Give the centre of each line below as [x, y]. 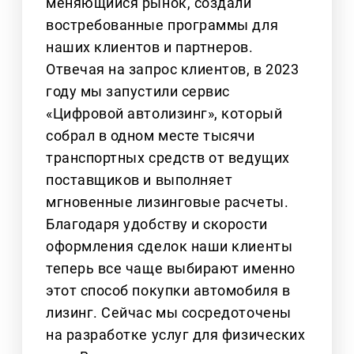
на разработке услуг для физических [176, 335]
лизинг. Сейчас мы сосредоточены [169, 313]
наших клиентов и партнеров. [150, 47]
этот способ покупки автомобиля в [168, 291]
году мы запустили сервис [138, 92]
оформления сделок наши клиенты [169, 247]
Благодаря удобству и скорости [157, 224]
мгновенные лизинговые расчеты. [168, 202]
